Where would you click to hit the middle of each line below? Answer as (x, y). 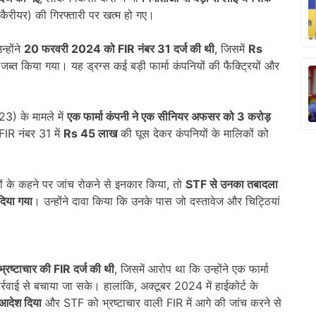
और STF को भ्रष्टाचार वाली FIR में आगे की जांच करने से (162, 302)
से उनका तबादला (244, 184)
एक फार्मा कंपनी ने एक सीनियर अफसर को (152, 116)
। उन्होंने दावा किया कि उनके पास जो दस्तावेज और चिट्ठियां (156, 201)
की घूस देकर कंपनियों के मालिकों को (193, 133)
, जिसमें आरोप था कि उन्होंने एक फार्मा (192, 268)
